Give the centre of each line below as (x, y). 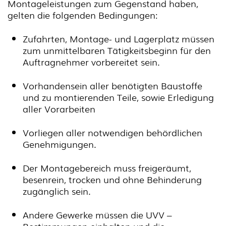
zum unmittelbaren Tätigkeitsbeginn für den (117, 50)
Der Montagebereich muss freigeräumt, (107, 167)
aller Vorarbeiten (59, 108)
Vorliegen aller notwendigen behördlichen (112, 132)
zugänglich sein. (57, 191)
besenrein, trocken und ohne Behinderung (112, 179)
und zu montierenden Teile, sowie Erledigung (118, 97)
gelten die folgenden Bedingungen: (82, 15)
